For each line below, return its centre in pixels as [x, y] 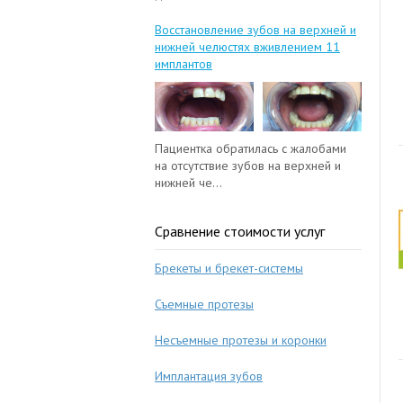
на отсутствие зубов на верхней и [248, 166]
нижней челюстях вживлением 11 [247, 47]
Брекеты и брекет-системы [229, 268]
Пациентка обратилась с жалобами [251, 148]
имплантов [184, 64]
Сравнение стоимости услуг [240, 231]
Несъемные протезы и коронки [241, 340]
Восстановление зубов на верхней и [255, 30]
